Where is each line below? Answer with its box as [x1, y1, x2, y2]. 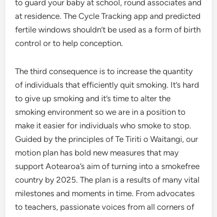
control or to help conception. [15, 38, 124, 48]
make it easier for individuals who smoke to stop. [15, 121, 192, 130]
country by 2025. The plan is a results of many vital [15, 175, 200, 185]
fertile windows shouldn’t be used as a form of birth [15, 25, 201, 34]
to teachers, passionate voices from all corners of [15, 202, 195, 212]
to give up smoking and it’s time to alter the [15, 93, 171, 103]
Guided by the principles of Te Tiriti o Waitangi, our [15, 134, 199, 144]
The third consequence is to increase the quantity [15, 66, 193, 76]
